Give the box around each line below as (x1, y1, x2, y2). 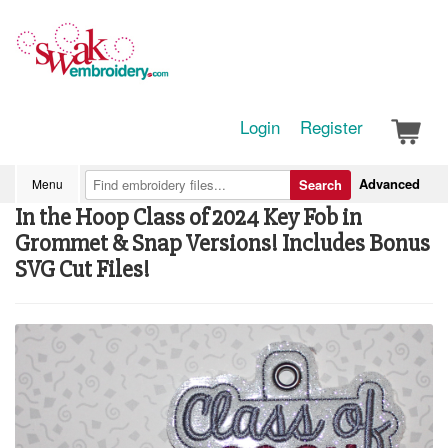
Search (299, 175, 342, 194)
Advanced (359, 174, 420, 193)
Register (300, 114, 363, 139)
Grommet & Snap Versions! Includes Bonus (15, 229, 430, 258)
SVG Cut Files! (15, 255, 150, 284)
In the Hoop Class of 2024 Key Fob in (15, 203, 362, 232)
